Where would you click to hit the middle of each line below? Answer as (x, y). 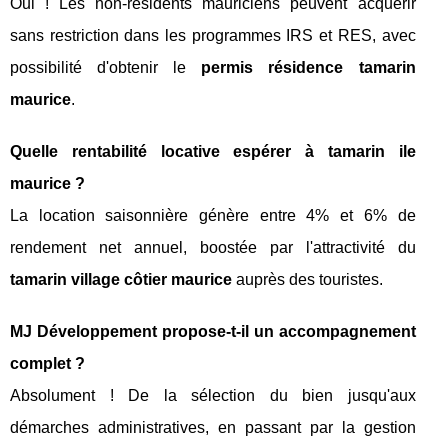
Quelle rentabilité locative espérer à (169, 151)
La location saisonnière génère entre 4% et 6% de (213, 215)
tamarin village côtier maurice (121, 279)
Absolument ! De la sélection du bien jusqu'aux (213, 395)
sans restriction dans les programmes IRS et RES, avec (213, 35)
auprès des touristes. (307, 279)
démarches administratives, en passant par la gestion (213, 427)
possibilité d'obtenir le (106, 67)
